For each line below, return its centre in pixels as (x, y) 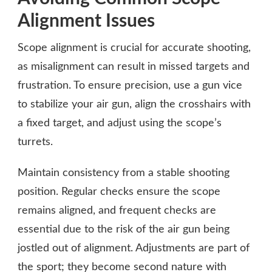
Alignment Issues (86, 21)
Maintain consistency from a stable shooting (124, 173)
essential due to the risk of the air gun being (124, 229)
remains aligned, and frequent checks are (117, 210)
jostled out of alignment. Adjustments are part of (134, 248)
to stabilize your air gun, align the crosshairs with (134, 104)
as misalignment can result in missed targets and (134, 66)
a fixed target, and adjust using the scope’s (120, 123)
